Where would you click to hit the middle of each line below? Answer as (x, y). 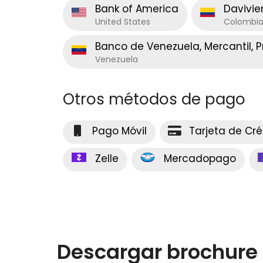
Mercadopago (200, 158)
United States (123, 21)
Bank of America (137, 9)
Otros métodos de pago (154, 99)
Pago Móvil (119, 131)
